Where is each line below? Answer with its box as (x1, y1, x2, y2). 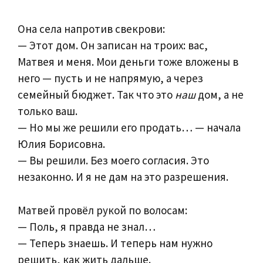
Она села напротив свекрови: (18, 22, 165, 36)
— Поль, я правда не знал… (18, 219, 156, 234)
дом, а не (195, 87, 244, 102)
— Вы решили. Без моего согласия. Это (18, 153, 209, 168)
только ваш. (18, 104, 77, 119)
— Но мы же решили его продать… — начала (18, 120, 241, 135)
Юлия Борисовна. (18, 137, 105, 151)
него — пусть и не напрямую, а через (18, 71, 203, 86)
